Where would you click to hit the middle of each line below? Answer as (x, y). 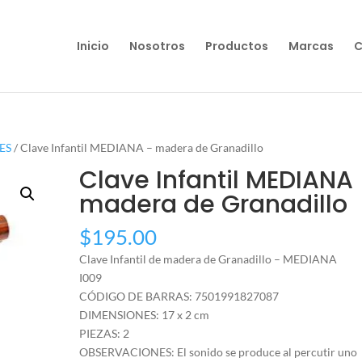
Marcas (311, 46)
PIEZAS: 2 (105, 333)
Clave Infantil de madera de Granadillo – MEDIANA (208, 259)
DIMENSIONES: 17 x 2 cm (145, 315)
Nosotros (157, 46)
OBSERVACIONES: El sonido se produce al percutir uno (219, 352)
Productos (236, 46)
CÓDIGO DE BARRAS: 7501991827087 (179, 296)
